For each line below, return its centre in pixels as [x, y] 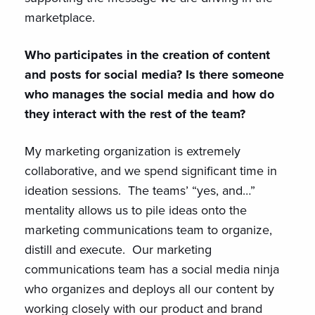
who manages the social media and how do [149, 94]
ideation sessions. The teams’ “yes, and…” [140, 191]
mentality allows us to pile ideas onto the [136, 210]
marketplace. [60, 18]
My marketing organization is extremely [133, 151]
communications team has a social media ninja [152, 269]
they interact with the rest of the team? [135, 114]
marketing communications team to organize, [148, 230]
